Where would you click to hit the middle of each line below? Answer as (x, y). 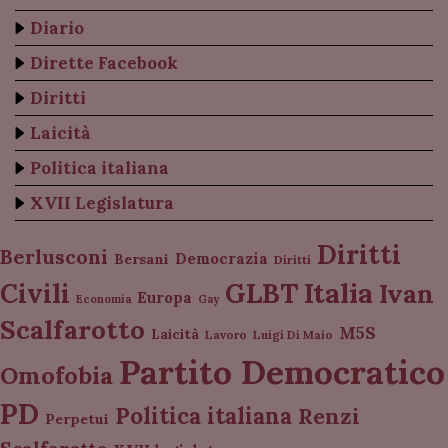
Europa (164, 297)
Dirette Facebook (104, 63)
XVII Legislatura (102, 203)
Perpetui (77, 419)
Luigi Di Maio (293, 334)
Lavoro (226, 334)
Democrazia (221, 258)
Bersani (141, 259)
